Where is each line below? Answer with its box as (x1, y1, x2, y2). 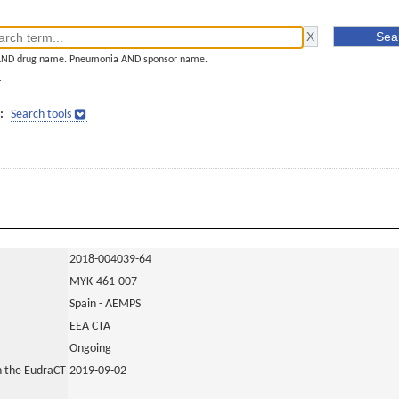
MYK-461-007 (69, 275, 137, 289)
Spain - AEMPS (69, 297, 141, 311)
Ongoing (69, 342, 111, 355)
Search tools (11, 108, 71, 121)
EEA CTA (69, 320, 110, 333)
